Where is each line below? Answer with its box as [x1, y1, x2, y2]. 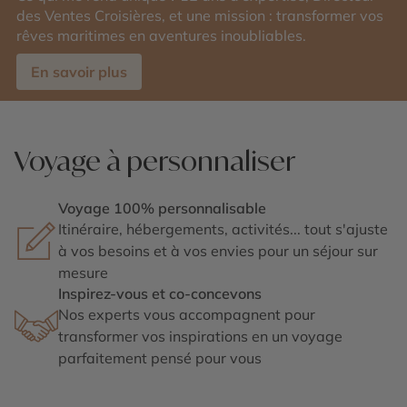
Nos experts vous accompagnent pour [58, 305, 315, 323]
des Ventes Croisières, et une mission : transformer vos [16, 6, 383, 25]
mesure [58, 263, 108, 282]
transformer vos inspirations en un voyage [58, 327, 342, 345]
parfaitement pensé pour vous [58, 349, 262, 367]
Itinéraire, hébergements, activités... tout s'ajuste [58, 220, 388, 238]
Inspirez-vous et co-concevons [58, 284, 262, 303]
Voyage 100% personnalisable [58, 199, 266, 217]
